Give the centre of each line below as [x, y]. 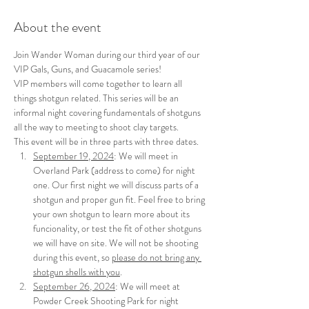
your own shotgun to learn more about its [112, 214]
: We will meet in [147, 156]
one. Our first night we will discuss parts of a [117, 185]
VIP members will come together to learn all [99, 83]
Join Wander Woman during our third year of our [108, 54]
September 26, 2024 [74, 286]
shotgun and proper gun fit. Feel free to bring [120, 199]
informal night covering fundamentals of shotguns [108, 112]
